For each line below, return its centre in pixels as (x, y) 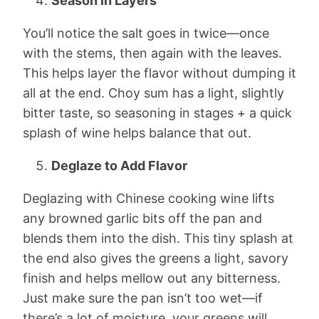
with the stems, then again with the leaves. (152, 53)
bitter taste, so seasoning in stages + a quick (157, 113)
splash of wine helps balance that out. (137, 133)
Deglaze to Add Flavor (119, 166)
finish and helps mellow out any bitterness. (152, 278)
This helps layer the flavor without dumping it (159, 73)
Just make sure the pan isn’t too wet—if (143, 298)
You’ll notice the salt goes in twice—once (146, 33)
